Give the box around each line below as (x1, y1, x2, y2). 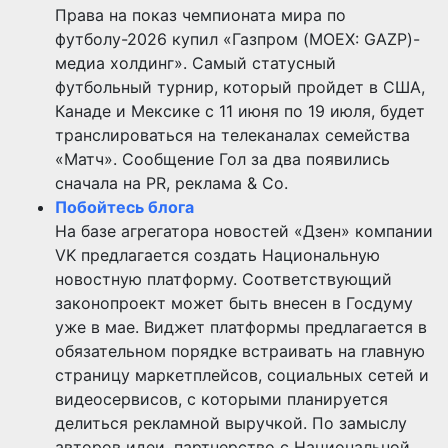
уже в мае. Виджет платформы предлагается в (55, 316, 427, 337)
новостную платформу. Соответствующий (55, 268, 392, 289)
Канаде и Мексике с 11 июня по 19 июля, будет (55, 100, 425, 121)
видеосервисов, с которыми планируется (55, 388, 388, 409)
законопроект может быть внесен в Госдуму (55, 292, 413, 313)
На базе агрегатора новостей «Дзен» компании (55, 220, 433, 241)
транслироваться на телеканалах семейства (55, 124, 410, 145)
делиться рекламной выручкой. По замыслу (55, 412, 407, 433)
